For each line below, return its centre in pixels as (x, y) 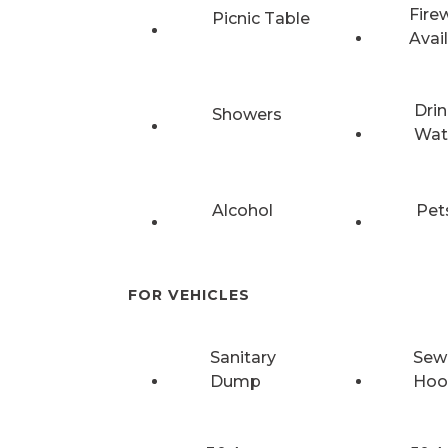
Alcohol (242, 210)
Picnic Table (261, 18)
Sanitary (243, 358)
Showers (247, 114)
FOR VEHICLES (189, 294)
